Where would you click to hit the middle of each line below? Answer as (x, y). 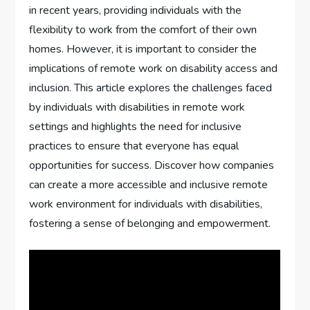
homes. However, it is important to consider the (143, 49)
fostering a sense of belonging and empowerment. (150, 223)
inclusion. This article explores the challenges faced (151, 88)
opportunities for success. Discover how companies (152, 165)
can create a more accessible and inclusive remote (149, 184)
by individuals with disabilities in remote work (137, 107)
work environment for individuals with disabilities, (146, 204)
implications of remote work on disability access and (154, 68)
